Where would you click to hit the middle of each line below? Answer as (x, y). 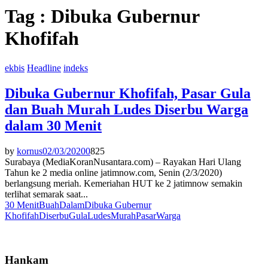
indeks (76, 68)
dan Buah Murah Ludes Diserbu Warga (127, 109)
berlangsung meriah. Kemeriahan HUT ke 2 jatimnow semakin (124, 183)
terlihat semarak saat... (46, 194)
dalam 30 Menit (53, 125)
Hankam (27, 260)
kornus (30, 151)
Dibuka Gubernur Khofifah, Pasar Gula (128, 93)
